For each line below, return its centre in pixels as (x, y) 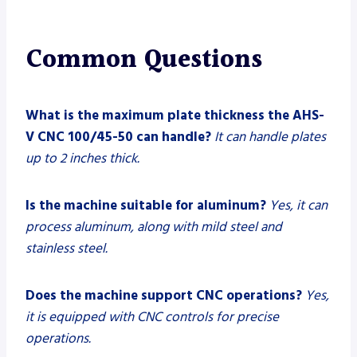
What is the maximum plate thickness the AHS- (175, 115)
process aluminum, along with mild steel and (154, 227)
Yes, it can (298, 205)
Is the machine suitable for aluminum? (146, 205)
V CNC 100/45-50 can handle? (118, 137)
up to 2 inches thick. (82, 158)
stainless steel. (67, 248)
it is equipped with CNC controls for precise (152, 317)
